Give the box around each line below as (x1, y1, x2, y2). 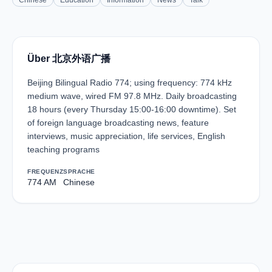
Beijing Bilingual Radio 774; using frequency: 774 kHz (27, 78, 232, 87)
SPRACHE (63, 168, 95, 175)
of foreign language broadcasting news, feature (27, 118, 209, 127)
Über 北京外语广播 (27, 53, 110, 64)
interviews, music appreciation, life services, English (27, 131, 225, 141)
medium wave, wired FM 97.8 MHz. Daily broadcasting (27, 91, 237, 101)
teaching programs (27, 144, 100, 154)
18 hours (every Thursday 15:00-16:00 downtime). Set (27, 104, 236, 114)
